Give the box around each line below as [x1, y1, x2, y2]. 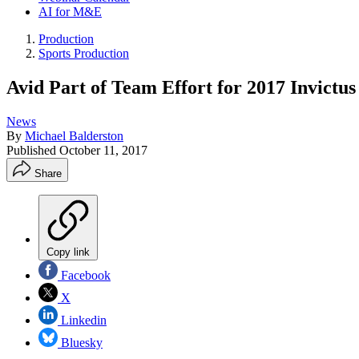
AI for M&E [38, 5, 102, 18]
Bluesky [58, 335, 103, 349]
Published [6, 143, 59, 157]
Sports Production [38, 46, 129, 60]
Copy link [46, 245, 90, 258]
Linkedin [58, 313, 107, 327]
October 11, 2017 [59, 143, 147, 157]
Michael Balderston [25, 128, 123, 143]
